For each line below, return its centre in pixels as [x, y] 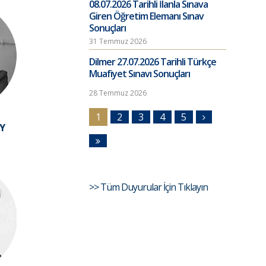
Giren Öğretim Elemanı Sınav [146, 16]
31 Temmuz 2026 [118, 41]
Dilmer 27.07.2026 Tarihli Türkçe [152, 62]
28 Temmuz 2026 [118, 93]
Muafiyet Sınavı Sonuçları [139, 74]
